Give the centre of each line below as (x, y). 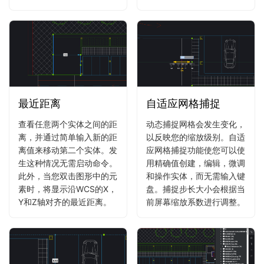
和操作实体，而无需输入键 (196, 176)
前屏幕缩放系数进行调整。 (196, 202)
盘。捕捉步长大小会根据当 (196, 189)
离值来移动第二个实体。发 (68, 150)
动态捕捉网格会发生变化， (196, 124)
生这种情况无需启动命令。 (68, 163)
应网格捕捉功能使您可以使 (196, 150)
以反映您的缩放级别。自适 (196, 137)
